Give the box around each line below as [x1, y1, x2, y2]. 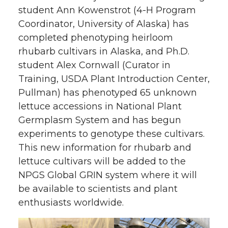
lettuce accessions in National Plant [18, 101, 182, 112]
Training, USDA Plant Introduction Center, [18, 73, 210, 85]
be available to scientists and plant [18, 183, 178, 195]
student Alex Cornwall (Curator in [18, 60, 170, 71]
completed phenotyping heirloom [18, 32, 173, 44]
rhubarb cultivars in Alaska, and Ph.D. [18, 46, 189, 58]
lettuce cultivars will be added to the [18, 156, 186, 167]
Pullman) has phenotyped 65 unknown [18, 87, 197, 99]
